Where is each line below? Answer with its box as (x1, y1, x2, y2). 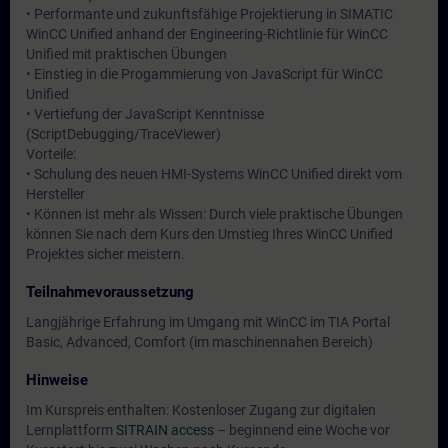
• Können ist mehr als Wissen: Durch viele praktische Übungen (26, 206, 403, 222)
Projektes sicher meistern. (26, 246, 185, 262)
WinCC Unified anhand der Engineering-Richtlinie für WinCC (26, 26, 388, 42)
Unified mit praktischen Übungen (26, 46, 227, 62)
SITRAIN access (116, 422, 214, 438)
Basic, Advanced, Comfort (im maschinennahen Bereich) (26, 334, 373, 350)
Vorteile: (26, 146, 76, 162)
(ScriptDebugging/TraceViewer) (26, 126, 221, 142)
